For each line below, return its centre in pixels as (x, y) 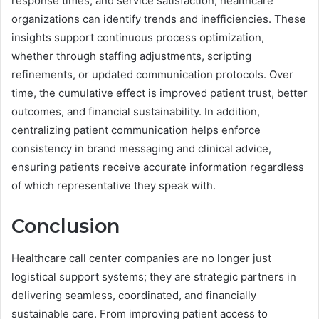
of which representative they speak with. (114, 186)
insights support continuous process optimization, (138, 38)
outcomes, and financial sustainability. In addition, (136, 112)
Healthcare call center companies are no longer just (141, 258)
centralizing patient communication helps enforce (136, 130)
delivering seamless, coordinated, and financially (134, 295)
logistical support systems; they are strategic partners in (154, 276)
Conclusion (66, 226)
